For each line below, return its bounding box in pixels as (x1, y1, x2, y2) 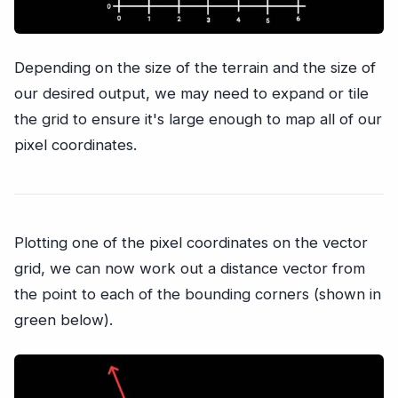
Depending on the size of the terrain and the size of (14, 59, 376, 77)
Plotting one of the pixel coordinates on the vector (14, 234, 368, 252)
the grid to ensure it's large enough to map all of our (14, 110, 382, 129)
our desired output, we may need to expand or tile (14, 84, 369, 103)
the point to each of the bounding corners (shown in (14, 285, 381, 304)
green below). (14, 311, 113, 330)
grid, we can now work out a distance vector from (14, 259, 365, 278)
